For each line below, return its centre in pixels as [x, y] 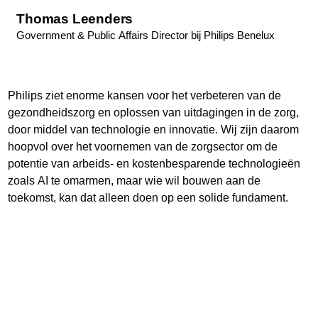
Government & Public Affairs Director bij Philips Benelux [146, 35]
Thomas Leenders [75, 19]
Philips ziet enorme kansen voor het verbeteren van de [145, 96]
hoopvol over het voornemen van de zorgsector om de [143, 147]
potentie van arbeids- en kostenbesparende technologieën [154, 164]
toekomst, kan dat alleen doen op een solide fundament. [148, 198]
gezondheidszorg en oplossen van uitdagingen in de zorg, [154, 113]
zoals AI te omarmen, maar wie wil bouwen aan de [135, 181]
